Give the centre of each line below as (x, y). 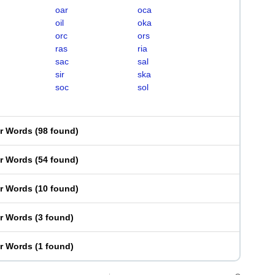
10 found (57, 188)
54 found (57, 160)
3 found (54, 217)
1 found (54, 246)
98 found (57, 131)
